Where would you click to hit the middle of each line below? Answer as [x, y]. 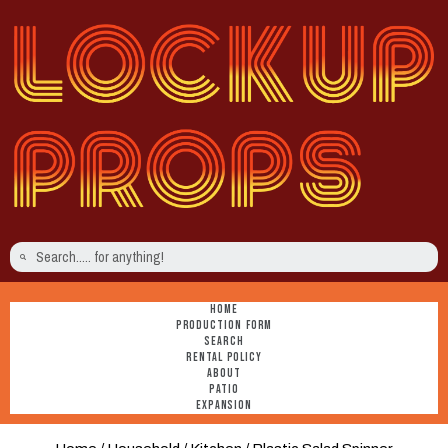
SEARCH [224, 342]
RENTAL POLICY [224, 358]
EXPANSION [224, 406]
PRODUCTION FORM [224, 326]
